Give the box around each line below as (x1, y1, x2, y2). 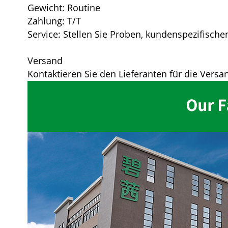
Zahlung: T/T (27, 14, 81, 27)
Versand (27, 54, 63, 67)
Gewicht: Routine (27, 1, 100, 14)
